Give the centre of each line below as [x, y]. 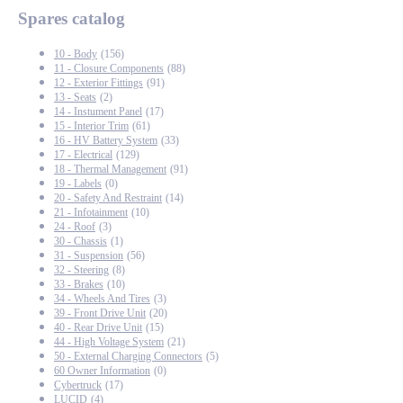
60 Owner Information [102, 370]
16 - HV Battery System [106, 140]
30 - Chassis [81, 241]
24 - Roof [75, 226]
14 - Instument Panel [98, 111]
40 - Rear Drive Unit [98, 327]
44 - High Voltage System [109, 341]
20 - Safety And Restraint [108, 197]
